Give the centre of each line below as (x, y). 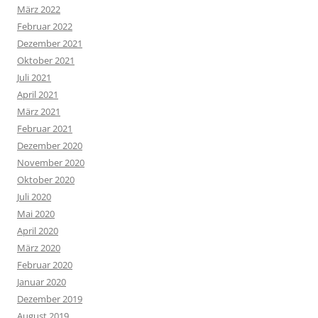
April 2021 (38, 95)
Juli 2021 (34, 78)
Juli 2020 (34, 197)
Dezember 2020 (50, 146)
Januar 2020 (42, 282)
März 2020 (39, 248)
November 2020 (51, 163)
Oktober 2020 (46, 180)
